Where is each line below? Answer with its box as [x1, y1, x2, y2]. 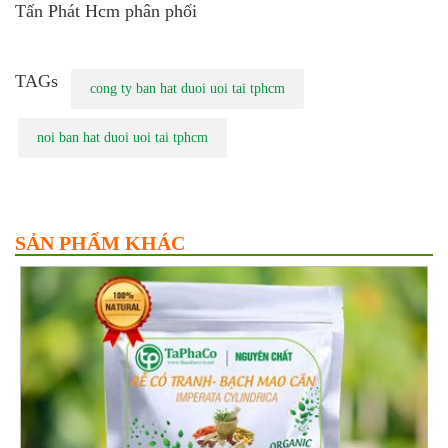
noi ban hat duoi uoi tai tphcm [37, 129, 208, 145]
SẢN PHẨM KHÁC [15, 231, 185, 254]
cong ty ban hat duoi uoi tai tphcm [90, 80, 285, 96]
